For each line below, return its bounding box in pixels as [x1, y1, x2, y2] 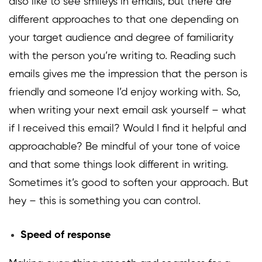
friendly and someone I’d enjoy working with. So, [9, 87, 240, 98]
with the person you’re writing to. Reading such [9, 51, 236, 62]
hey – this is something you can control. [9, 196, 201, 207]
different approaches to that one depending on [9, 15, 239, 26]
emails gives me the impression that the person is [9, 69, 247, 80]
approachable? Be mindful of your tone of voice [9, 142, 240, 153]
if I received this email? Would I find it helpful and [9, 123, 246, 135]
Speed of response [20, 230, 111, 241]
